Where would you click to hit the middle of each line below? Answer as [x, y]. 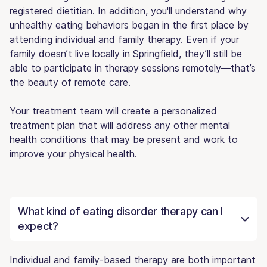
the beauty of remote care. [70, 82]
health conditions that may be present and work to [124, 139]
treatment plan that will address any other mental [120, 125]
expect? [38, 226]
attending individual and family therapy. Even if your [124, 39]
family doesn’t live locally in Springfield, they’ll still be [126, 53]
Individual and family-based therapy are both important [133, 260]
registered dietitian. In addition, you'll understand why [128, 10]
